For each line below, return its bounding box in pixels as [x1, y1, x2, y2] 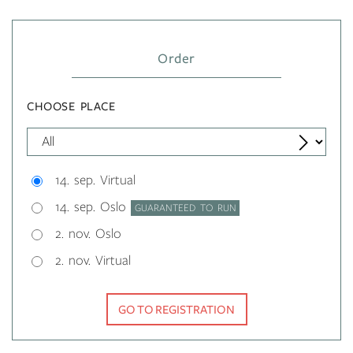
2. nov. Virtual [55, 253, 131, 268]
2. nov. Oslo [55, 226, 121, 241]
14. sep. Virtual [55, 173, 136, 188]
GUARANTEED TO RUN [134, 202, 236, 214]
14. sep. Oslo [55, 199, 131, 214]
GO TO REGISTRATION [118, 303, 235, 316]
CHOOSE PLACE [27, 100, 116, 113]
